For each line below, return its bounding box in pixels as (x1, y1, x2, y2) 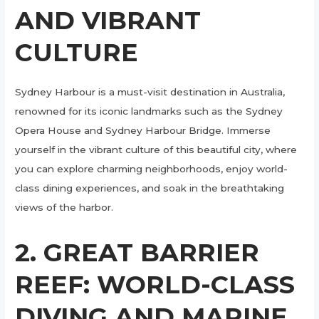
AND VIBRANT (15, 4, 202, 36)
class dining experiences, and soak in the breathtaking (15, 182, 285, 194)
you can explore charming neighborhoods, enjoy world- (15, 162, 288, 174)
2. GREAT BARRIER (15, 236, 260, 268)
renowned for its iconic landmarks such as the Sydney (15, 105, 283, 117)
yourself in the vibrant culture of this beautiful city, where (15, 143, 298, 155)
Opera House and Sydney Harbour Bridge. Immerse (15, 124, 271, 136)
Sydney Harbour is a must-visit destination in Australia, (15, 85, 286, 98)
